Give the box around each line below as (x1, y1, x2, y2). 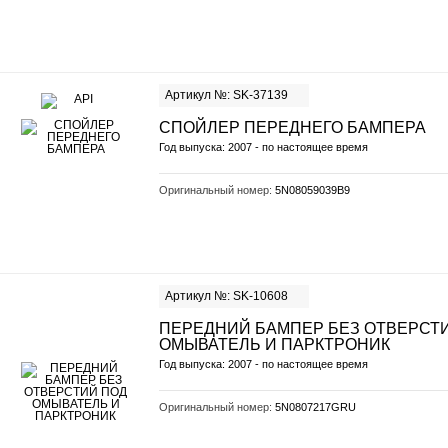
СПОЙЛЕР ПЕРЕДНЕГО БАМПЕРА (159, 119, 426, 136)
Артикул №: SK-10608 (165, 289, 288, 303)
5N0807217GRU (275, 401, 356, 413)
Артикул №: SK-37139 (165, 88, 288, 102)
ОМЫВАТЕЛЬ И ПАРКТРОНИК (159, 336, 390, 353)
